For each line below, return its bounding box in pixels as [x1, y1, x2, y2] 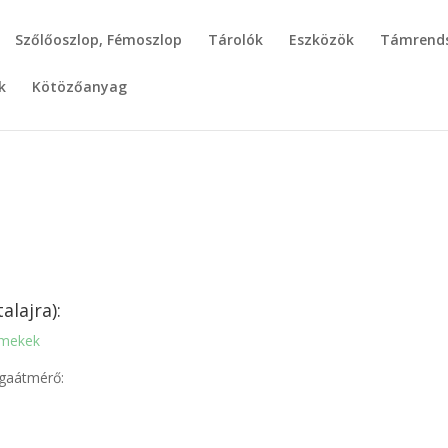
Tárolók [208, 30, 263, 49]
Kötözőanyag [32, 77, 127, 96]
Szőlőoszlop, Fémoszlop [15, 30, 182, 49]
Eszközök [289, 30, 354, 49]
